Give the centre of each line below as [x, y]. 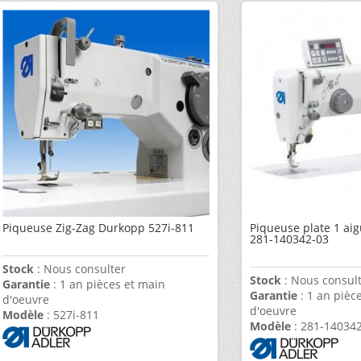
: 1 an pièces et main [108, 284]
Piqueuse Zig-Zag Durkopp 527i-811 [99, 228]
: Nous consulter [80, 269]
